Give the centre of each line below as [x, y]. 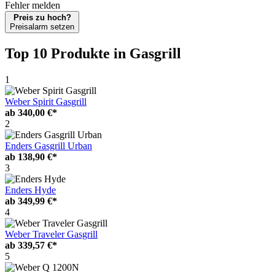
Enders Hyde [30, 190]
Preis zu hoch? [42, 17]
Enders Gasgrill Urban [48, 145]
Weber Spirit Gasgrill [46, 101]
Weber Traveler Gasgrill [51, 234]
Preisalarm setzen [42, 26]
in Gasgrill [147, 53]
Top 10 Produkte [59, 53]
